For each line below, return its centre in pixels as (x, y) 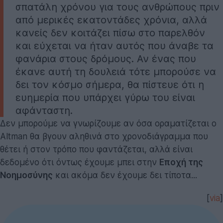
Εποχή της (181, 162)
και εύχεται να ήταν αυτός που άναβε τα (114, 46)
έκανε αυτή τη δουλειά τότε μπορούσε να (116, 71)
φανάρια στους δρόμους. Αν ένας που (106, 58)
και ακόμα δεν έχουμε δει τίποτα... (125, 175)
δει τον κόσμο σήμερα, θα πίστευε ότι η (110, 84)
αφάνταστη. (44, 110)
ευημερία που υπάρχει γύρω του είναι (105, 97)
